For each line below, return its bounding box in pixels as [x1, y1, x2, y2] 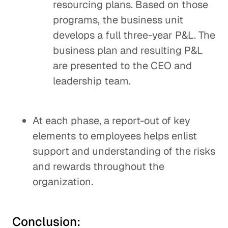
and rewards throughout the [33, 160, 164, 173]
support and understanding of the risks [33, 145, 215, 158]
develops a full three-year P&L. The [53, 28, 215, 42]
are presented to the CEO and [53, 59, 192, 72]
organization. [33, 175, 93, 188]
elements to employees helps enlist [33, 129, 197, 142]
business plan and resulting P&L [53, 44, 203, 57]
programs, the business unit [53, 13, 183, 26]
